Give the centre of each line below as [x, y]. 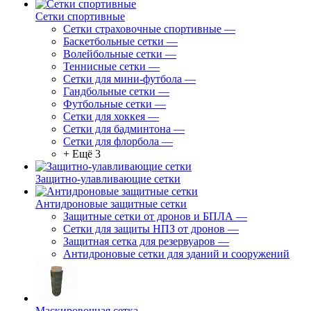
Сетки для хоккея [104, 116]
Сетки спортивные [80, 16]
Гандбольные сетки [109, 91]
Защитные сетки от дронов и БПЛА [148, 216]
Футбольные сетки [108, 104]
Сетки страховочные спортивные [142, 29]
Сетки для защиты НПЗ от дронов [144, 229]
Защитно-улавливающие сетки [108, 179]
